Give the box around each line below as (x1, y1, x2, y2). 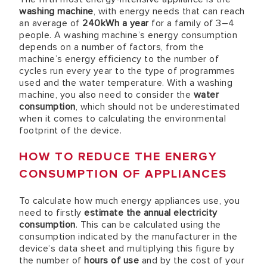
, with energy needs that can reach (93, 5, 245, 17)
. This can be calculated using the (75, 219, 221, 231)
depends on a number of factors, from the (19, 41, 204, 53)
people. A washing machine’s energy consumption (19, 29, 237, 41)
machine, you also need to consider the (19, 89, 194, 101)
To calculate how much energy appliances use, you (19, 195, 240, 207)
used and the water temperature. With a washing (19, 77, 232, 89)
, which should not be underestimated (75, 101, 240, 113)
